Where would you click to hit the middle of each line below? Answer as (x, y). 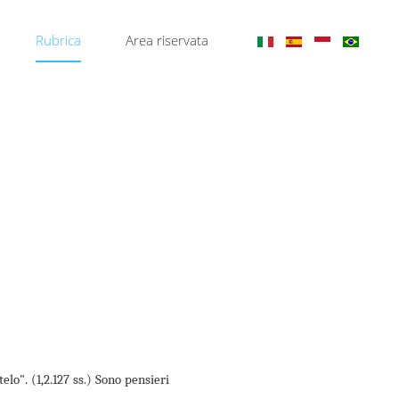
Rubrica (58, 40)
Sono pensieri (133, 380)
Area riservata (167, 40)
